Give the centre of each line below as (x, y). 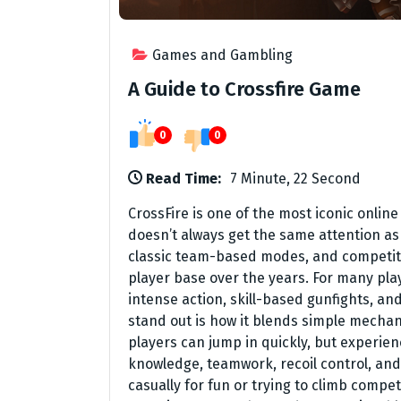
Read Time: (183, 179)
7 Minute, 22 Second (295, 179)
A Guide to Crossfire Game (244, 90)
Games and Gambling (222, 55)
